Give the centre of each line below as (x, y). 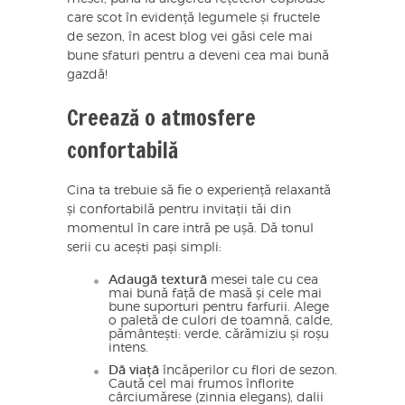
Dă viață (136, 370)
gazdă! (87, 75)
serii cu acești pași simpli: (144, 247)
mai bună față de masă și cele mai (215, 293)
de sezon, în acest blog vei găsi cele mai (190, 37)
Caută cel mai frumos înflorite (201, 384)
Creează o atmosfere (161, 117)
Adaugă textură (158, 280)
